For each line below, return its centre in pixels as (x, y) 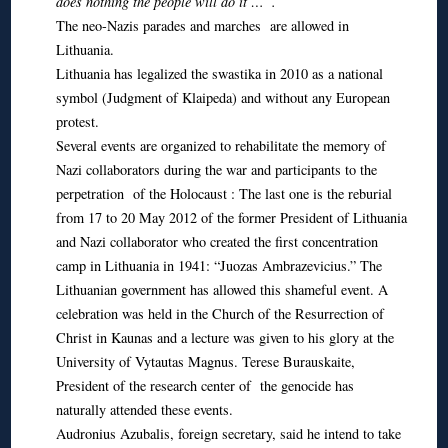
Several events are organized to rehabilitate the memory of (220, 145)
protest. (77, 121)
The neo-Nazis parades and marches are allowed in (202, 25)
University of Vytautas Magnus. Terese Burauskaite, (205, 361)
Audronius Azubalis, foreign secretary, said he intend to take (228, 433)
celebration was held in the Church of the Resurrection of (219, 313)
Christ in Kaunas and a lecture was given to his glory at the (224, 337)
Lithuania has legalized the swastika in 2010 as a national (219, 73)
